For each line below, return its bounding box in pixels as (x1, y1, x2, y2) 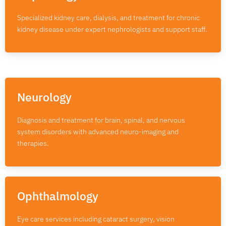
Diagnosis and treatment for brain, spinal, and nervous (17, 115, 185, 125)
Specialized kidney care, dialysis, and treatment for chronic (17, 13, 200, 22)
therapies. (17, 138, 49, 148)
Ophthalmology (17, 188, 98, 203)
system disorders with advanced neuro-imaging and (17, 127, 179, 136)
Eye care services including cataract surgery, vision (17, 214, 175, 223)
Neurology (17, 89, 72, 104)
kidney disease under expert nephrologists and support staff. (17, 24, 207, 34)
